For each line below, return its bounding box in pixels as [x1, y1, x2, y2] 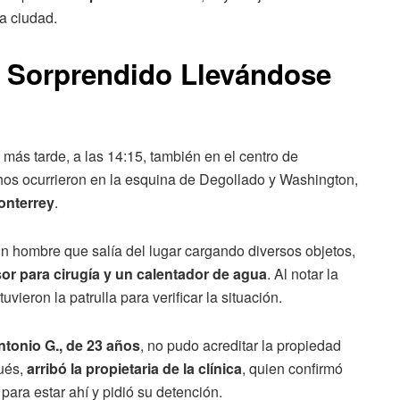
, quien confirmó [242, 358, 343, 379]
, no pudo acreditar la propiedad [140, 335, 341, 356]
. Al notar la [267, 263, 338, 285]
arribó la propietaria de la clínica [27, 358, 242, 379]
